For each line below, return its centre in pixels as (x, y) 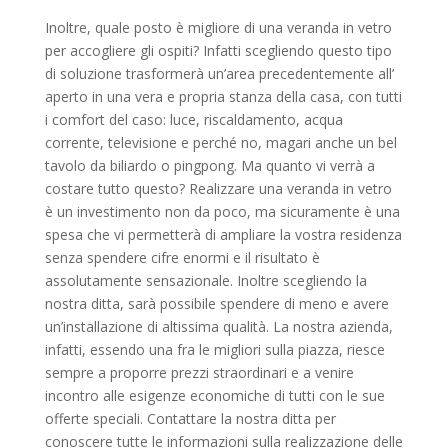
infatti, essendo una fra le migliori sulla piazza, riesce (214, 349)
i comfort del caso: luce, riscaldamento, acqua (193, 119)
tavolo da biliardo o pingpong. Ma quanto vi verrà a (209, 165)
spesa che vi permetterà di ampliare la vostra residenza (223, 234)
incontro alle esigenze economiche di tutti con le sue (214, 395)
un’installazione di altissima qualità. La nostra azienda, (218, 326)
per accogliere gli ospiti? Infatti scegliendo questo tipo (218, 50)
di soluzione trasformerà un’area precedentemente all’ (219, 73)
